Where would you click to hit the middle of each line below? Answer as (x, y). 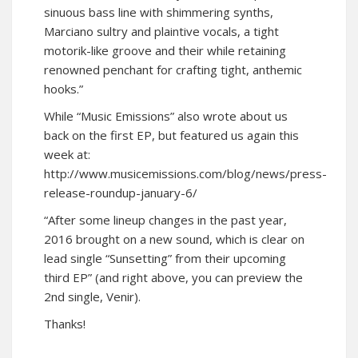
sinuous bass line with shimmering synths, (159, 12)
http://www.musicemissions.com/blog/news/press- (185, 173)
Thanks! (65, 324)
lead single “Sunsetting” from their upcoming (165, 258)
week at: (67, 154)
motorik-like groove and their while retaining (165, 50)
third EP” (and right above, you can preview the (173, 277)
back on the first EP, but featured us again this (171, 135)
